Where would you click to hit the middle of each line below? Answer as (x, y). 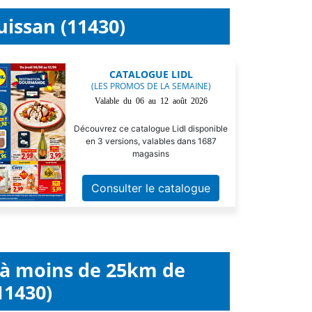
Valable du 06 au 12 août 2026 (151, 100)
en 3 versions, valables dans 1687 (151, 141)
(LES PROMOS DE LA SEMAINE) (151, 86)
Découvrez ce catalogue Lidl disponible (151, 128)
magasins (151, 154)
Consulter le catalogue (151, 188)
